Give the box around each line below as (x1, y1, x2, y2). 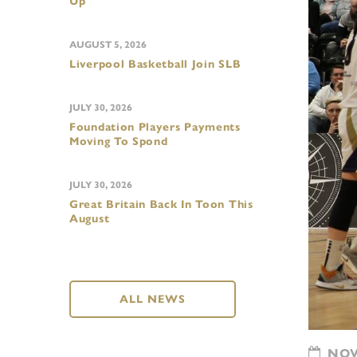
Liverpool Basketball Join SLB (69, 57, 241, 71)
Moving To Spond (69, 135, 168, 148)
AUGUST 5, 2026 (69, 38, 147, 50)
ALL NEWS (120, 292, 186, 306)
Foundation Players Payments (69, 120, 241, 134)
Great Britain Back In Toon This (69, 198, 253, 211)
